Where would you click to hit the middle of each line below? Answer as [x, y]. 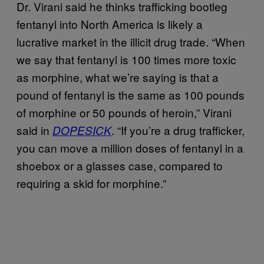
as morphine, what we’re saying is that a [118, 77]
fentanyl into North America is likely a [110, 24]
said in [34, 130]
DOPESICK [82, 130]
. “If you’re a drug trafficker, [178, 130]
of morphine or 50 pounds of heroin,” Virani [124, 112]
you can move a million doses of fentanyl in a [130, 148]
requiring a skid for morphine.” [91, 183]
